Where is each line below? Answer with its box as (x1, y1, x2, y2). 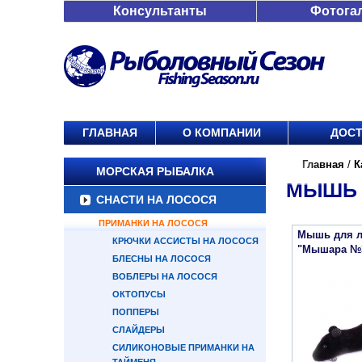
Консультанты (113, 4, 207, 18)
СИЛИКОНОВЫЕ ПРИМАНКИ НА (112, 343, 255, 352)
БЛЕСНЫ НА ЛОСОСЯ (112, 254, 211, 263)
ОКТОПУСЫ (112, 289, 166, 299)
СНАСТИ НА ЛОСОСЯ (96, 193, 217, 206)
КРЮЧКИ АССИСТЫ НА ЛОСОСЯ (112, 236, 259, 246)
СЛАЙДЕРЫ (112, 325, 165, 335)
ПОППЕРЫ (112, 307, 159, 317)
